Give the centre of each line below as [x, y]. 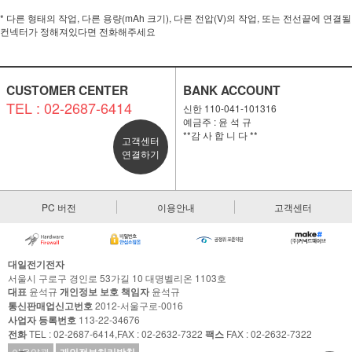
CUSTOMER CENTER [67, 90]
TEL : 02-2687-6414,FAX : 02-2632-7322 [116, 334]
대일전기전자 [36, 264]
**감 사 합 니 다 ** [220, 135]
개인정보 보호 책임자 [104, 292]
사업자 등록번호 [42, 320]
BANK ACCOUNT [231, 90]
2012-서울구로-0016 [138, 306]
